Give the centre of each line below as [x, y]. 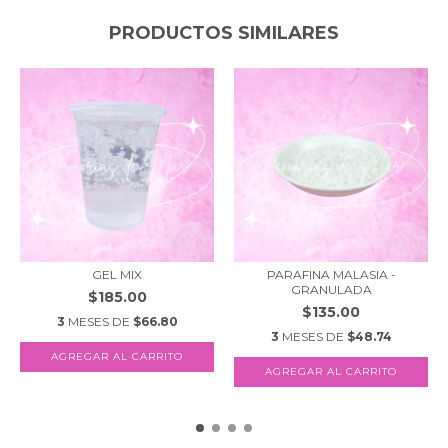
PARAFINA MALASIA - [331, 275]
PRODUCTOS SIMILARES [224, 33]
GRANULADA [331, 290]
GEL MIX [117, 275]
